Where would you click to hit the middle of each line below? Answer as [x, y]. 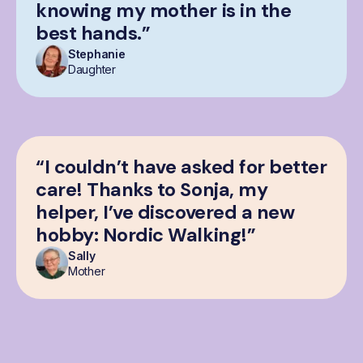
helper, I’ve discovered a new [165, 212]
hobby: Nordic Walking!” [146, 235]
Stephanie [97, 54]
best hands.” [93, 33]
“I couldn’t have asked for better [181, 167]
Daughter [92, 70]
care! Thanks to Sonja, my [152, 189]
